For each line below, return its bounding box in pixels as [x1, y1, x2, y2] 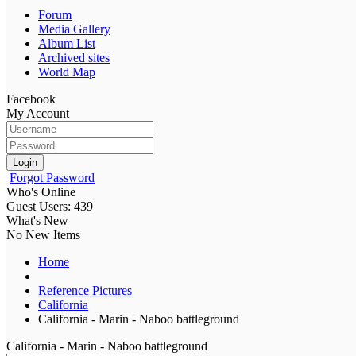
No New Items [6, 227, 80, 242]
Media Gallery [38, 21, 110, 36]
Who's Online [6, 184, 75, 199]
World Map [38, 64, 95, 79]
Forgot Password [10, 170, 95, 184]
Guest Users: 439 [6, 199, 93, 213]
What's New [6, 213, 68, 227]
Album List [38, 36, 95, 50]
